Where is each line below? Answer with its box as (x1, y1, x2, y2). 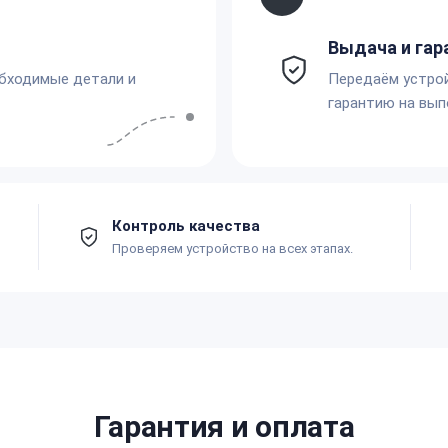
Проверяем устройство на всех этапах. (112, 240, 353, 256)
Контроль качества (112, 216, 260, 235)
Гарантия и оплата (93, 408, 355, 444)
